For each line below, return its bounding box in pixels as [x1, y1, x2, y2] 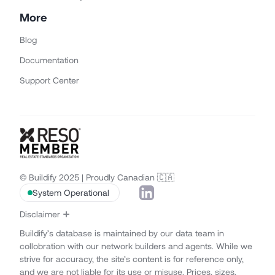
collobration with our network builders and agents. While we [20, 240, 252, 251]
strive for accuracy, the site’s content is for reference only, [20, 253, 244, 264]
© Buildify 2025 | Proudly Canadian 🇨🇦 [20, 171, 174, 182]
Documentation [20, 55, 79, 66]
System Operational [33, 187, 109, 198]
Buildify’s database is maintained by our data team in [20, 227, 224, 238]
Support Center [20, 75, 79, 86]
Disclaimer [20, 208, 60, 219]
